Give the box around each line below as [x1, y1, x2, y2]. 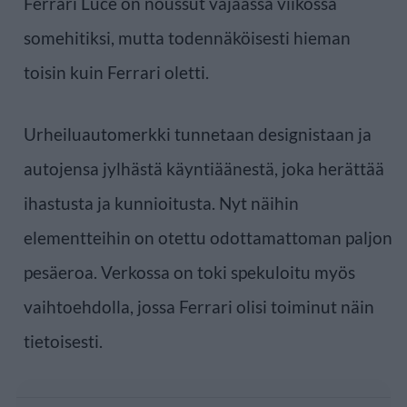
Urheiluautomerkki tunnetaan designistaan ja [24, 123, 372, 144]
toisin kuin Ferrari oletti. [24, 61, 209, 83]
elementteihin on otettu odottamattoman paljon [24, 226, 392, 248]
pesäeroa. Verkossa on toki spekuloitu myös [24, 261, 355, 283]
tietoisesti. [24, 330, 103, 352]
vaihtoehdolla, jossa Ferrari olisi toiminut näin [24, 295, 374, 317]
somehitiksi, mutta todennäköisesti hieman [24, 26, 351, 48]
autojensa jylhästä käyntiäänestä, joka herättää [24, 157, 384, 179]
